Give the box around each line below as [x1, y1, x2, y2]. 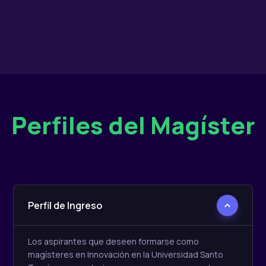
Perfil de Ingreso [28, 199, 102, 213]
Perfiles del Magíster [11, 109, 255, 142]
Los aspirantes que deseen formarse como [28, 236, 199, 248]
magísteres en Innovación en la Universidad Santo [28, 249, 223, 261]
